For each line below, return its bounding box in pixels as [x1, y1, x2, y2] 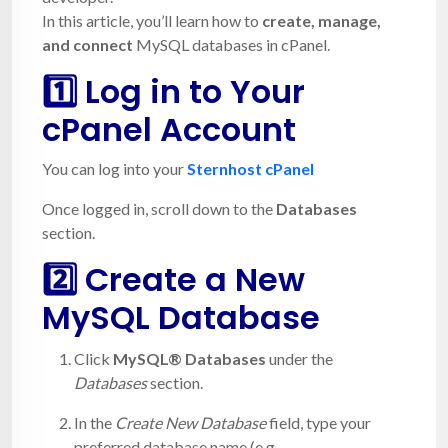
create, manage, [262, 10, 381, 30]
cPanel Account [42, 106, 296, 152]
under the [266, 348, 333, 368]
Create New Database [115, 412, 266, 432]
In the [74, 412, 115, 432]
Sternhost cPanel [187, 158, 314, 178]
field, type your [266, 412, 371, 432]
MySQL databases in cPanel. [133, 34, 330, 54]
